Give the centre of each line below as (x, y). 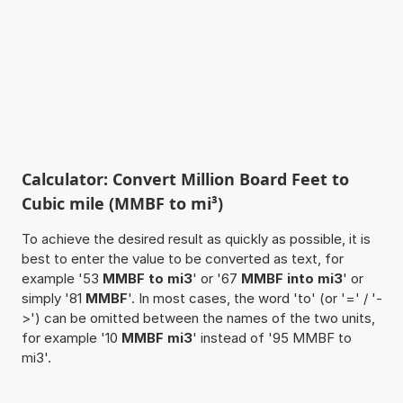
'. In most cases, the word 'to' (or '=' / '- (255, 298)
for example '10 (71, 337)
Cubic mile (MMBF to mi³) (122, 203)
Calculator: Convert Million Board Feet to (185, 179)
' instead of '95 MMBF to (272, 337)
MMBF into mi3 (291, 278)
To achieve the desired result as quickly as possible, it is (196, 238)
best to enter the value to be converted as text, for (182, 258)
